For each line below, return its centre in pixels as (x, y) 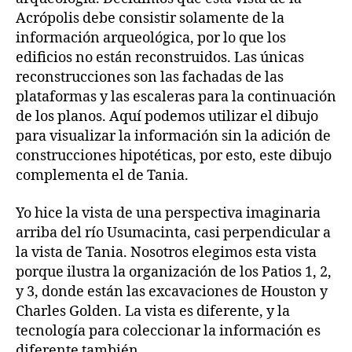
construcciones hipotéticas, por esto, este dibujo (174, 156)
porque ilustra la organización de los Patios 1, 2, (174, 272)
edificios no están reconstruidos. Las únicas (160, 58)
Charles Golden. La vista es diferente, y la (153, 311)
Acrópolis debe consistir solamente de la (150, 18)
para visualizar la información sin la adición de (173, 136)
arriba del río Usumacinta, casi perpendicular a (173, 233)
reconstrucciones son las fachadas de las (150, 77)
